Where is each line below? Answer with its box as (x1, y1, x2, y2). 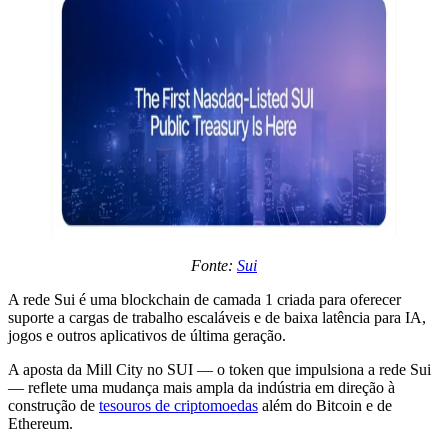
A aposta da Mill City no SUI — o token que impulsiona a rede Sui (8, 360, 431, 378)
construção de (8, 396, 99, 414)
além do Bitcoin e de (258, 396, 392, 414)
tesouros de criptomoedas (99, 396, 258, 414)
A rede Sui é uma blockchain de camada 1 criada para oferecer (8, 290, 401, 308)
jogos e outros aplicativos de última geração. (8, 326, 286, 344)
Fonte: (191, 256, 237, 274)
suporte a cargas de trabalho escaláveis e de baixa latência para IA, (8, 308, 426, 326)
